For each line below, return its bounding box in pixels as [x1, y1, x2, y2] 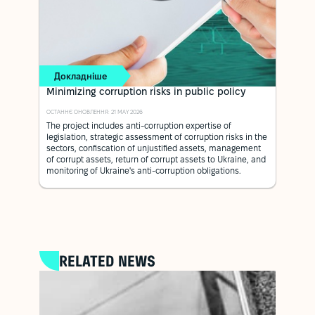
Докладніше [54, 72, 107, 82]
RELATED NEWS [59, 253, 155, 269]
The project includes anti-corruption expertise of [46, 122, 231, 131]
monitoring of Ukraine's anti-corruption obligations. [46, 167, 241, 176]
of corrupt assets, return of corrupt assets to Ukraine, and [46, 156, 266, 165]
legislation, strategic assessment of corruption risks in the [46, 134, 267, 142]
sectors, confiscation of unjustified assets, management [46, 145, 261, 153]
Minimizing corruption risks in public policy [46, 88, 245, 98]
